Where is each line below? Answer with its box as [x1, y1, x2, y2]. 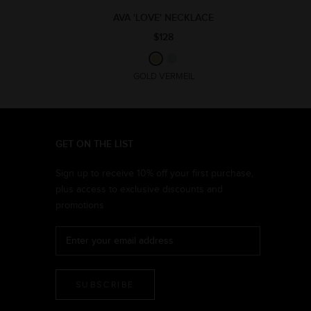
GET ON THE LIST [56, 137, 133, 150]
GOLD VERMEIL [133, 70, 194, 82]
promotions [56, 199, 104, 211]
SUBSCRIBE [76, 279, 135, 289]
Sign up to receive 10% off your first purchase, [56, 167, 253, 179]
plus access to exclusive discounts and [56, 183, 223, 195]
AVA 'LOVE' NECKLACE [113, 11, 214, 24]
